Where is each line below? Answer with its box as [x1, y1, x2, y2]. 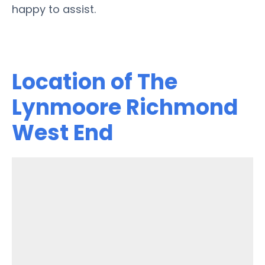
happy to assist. [12, 1, 96, 17]
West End [12, 117, 113, 148]
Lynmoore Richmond [12, 92, 238, 122]
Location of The [12, 66, 177, 97]
